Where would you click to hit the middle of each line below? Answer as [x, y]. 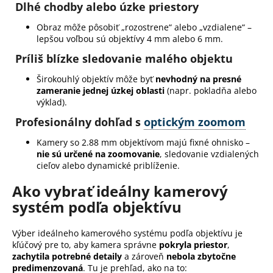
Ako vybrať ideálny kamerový [120, 191]
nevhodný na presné [198, 79]
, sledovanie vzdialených [209, 154]
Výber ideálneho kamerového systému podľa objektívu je [127, 233]
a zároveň [144, 256]
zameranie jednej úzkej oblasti [101, 91]
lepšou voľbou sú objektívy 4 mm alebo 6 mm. [130, 39]
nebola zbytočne [201, 256]
